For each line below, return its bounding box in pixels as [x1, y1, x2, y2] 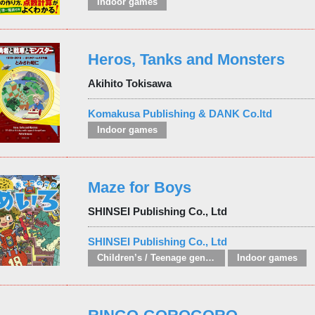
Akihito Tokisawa [87, 77, 172, 89]
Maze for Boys [87, 178, 191, 196]
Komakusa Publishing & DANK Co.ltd [87, 107, 272, 120]
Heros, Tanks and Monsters [87, 50, 285, 68]
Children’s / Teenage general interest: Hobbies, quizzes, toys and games [205, 252, 214, 264]
